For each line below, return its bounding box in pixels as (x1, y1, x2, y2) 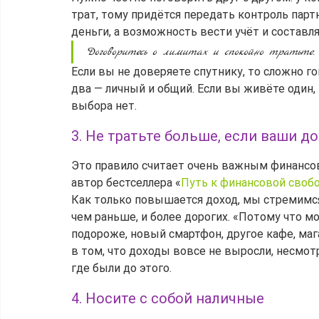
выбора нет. (71, 99, 137, 113)
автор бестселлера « (71, 176, 181, 190)
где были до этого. (71, 261, 172, 276)
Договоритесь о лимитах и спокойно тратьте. (86, 45, 315, 60)
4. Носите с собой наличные (71, 290, 264, 308)
